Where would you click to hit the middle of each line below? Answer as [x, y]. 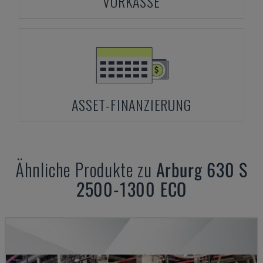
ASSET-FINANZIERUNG [131, 104]
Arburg [179, 169]
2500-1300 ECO [131, 189]
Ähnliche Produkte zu [85, 169]
